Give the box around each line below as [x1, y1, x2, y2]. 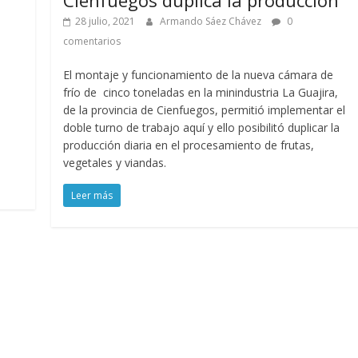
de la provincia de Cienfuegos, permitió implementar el [63, 101, 346, 117]
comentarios [63, 34, 121, 48]
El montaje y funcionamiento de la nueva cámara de [63, 66, 334, 82]
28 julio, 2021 [75, 14, 136, 28]
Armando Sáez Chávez [160, 14, 265, 28]
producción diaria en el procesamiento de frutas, [63, 137, 315, 153]
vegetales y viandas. [63, 154, 167, 170]
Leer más [71, 188, 113, 202]
